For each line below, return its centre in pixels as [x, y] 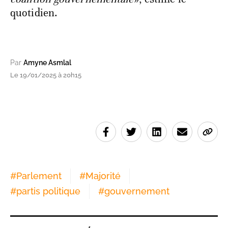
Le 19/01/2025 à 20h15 [46, 75]
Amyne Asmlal [47, 63]
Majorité [103, 176]
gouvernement [137, 191]
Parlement [39, 176]
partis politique [48, 191]
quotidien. [34, 13]
